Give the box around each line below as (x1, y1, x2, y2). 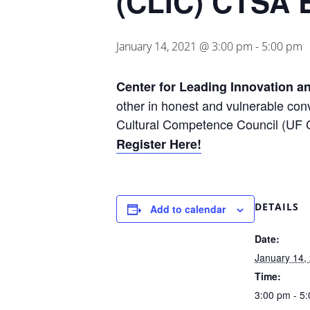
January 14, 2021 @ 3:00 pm (116, 39, 253, 54)
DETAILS (255, 200, 299, 213)
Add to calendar (150, 202, 226, 216)
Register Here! (116, 135, 201, 153)
